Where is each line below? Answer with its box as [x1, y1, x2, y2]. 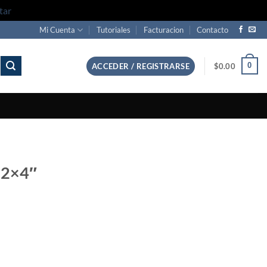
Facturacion [144, 25, 184, 35]
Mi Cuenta [39, 25, 76, 35]
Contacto [197, 25, 229, 35]
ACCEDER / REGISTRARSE [91, 61, 190, 71]
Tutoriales [96, 25, 131, 35]
